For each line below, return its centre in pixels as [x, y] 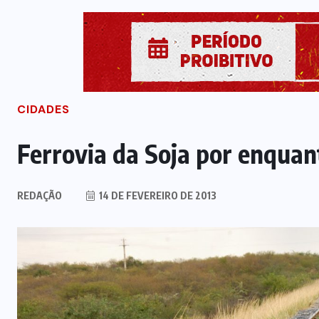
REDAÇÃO [40, 196]
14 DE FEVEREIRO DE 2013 [157, 196]
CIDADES [43, 110]
